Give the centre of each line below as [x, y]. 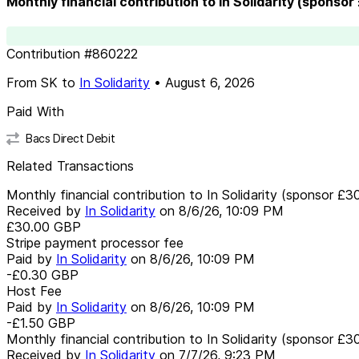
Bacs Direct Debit [71, 138]
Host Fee [34, 290]
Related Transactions [70, 165]
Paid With [35, 111]
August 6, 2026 [210, 82]
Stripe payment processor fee [95, 242]
